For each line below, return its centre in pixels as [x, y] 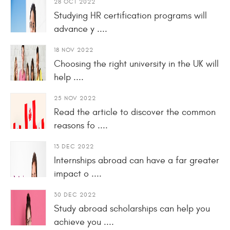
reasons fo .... [81, 125]
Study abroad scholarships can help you [132, 208]
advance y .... [81, 29]
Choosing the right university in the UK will [136, 64]
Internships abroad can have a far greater [137, 160]
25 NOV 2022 [75, 98]
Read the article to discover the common [135, 112]
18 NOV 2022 [74, 50]
